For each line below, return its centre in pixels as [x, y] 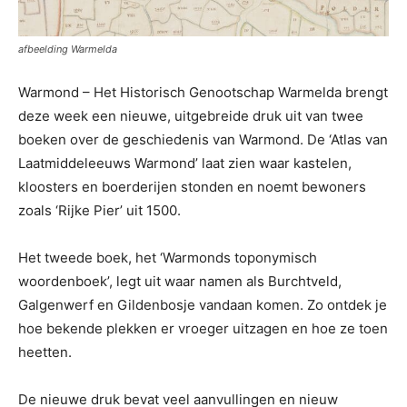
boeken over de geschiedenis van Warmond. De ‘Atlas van [203, 139]
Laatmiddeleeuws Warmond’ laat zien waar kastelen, [185, 163]
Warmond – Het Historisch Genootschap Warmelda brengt [203, 92]
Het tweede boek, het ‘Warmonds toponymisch [168, 257]
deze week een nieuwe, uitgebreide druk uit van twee [191, 115]
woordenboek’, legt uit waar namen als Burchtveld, [180, 281]
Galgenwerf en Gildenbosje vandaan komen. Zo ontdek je [203, 304]
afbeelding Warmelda [68, 49]
